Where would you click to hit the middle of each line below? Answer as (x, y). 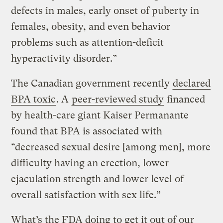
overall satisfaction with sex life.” (86, 195)
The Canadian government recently (92, 83)
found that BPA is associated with (87, 131)
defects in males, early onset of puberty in (105, 10)
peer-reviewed (104, 99)
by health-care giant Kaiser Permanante (100, 115)
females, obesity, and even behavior (91, 26)
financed (185, 99)
